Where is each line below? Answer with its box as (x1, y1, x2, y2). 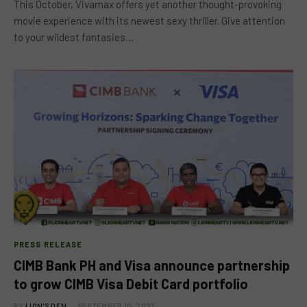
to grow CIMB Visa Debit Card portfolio (14, 275, 248, 292)
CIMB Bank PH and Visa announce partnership (14, 257, 290, 273)
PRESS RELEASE (14, 240, 83, 249)
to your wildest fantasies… (14, 30, 134, 43)
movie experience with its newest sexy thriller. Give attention (14, 14, 285, 27)
